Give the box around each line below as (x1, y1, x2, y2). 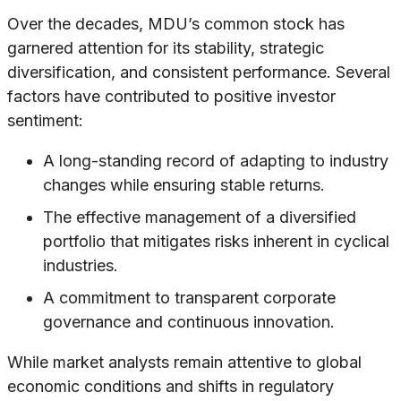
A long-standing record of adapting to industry (43, 151, 388, 171)
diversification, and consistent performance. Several (7, 63, 390, 82)
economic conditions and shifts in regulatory (7, 377, 334, 397)
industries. (43, 256, 118, 276)
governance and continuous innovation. (43, 312, 335, 332)
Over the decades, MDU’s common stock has (7, 14, 345, 34)
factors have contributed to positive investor (7, 87, 336, 107)
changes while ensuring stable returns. (43, 175, 325, 195)
